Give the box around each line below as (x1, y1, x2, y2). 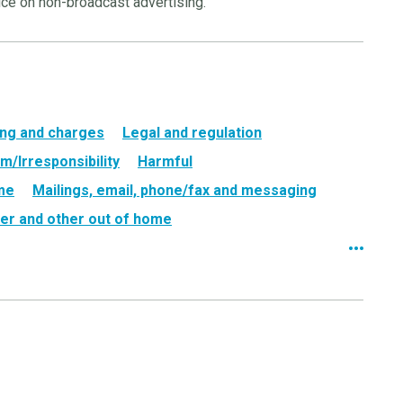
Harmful (138, 153, 193, 170)
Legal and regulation (122, 124, 262, 141)
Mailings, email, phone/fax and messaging (32, 182, 317, 199)
